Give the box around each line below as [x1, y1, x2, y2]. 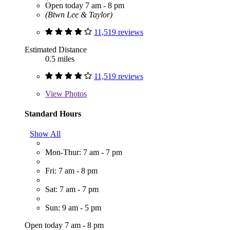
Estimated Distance [25, 45, 87, 54]
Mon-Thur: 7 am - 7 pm [45, 148, 122, 157]
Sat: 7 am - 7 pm [45, 185, 99, 194]
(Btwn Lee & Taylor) [45, 10, 112, 19]
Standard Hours [25, 109, 81, 118]
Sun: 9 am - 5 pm [45, 203, 101, 213]
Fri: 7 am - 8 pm [45, 166, 98, 176]
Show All [30, 129, 61, 139]
